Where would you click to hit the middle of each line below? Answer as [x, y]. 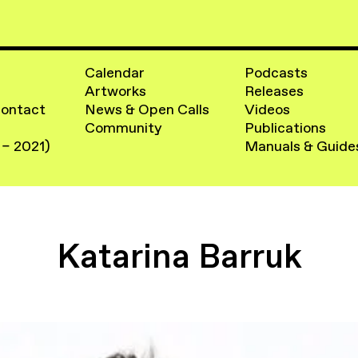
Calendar [115, 73]
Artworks [116, 91]
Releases [274, 91]
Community [124, 128]
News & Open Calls [147, 110]
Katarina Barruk [179, 256]
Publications [285, 128]
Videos [267, 110]
